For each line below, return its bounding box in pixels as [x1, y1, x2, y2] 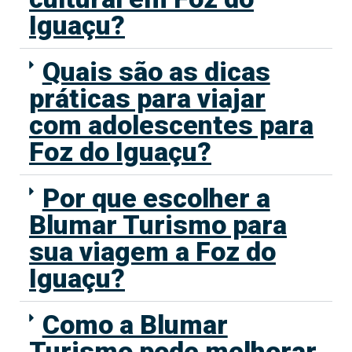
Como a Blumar [42, 309, 228, 341]
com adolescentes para [29, 109, 313, 141]
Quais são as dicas [42, 56, 270, 88]
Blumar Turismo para [29, 209, 287, 241]
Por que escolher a [42, 182, 270, 214]
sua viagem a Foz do [29, 236, 276, 268]
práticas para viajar [29, 82, 266, 115]
